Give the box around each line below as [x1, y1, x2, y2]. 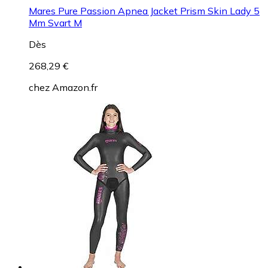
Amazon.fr [52, 81, 98, 93]
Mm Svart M [29, 16, 82, 29]
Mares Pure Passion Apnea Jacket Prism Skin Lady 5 [29, 4, 260, 17]
